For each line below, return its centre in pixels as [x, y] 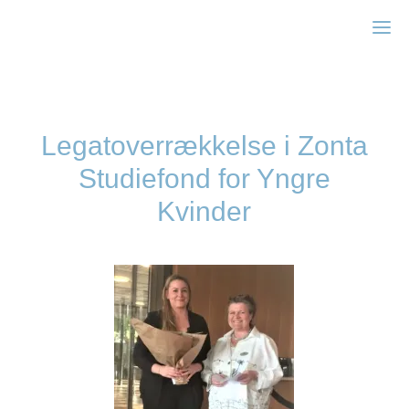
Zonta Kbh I [76, 27]
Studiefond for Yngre [204, 178]
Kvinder [204, 211]
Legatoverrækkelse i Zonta [204, 146]
